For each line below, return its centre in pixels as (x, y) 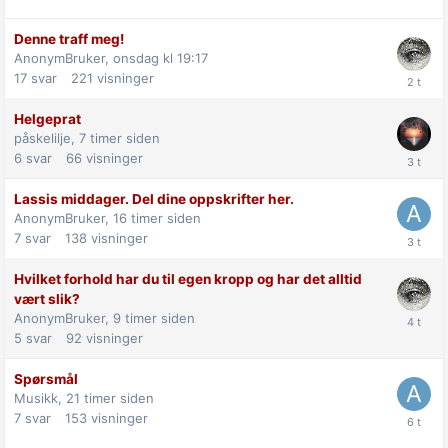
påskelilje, (46, 137)
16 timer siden (157, 217)
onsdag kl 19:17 (160, 57)
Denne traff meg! (69, 38)
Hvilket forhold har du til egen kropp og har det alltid (188, 278)
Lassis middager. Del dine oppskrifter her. (154, 198)
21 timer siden (110, 397)
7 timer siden (119, 137)
